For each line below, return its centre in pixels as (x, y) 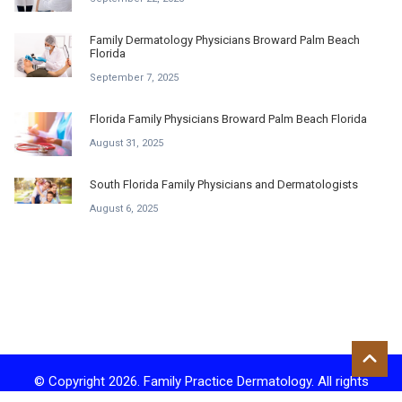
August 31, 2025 (127, 144)
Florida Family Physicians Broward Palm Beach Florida (228, 119)
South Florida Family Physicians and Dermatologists (224, 185)
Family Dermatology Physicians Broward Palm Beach (225, 40)
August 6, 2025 (124, 209)
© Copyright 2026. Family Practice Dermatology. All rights (201, 381)
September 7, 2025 (134, 78)
